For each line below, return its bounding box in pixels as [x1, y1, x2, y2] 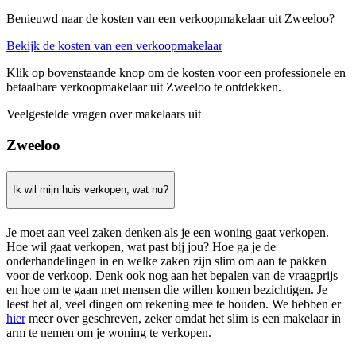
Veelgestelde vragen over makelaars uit [6, 106, 201, 121]
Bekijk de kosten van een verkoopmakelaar [6, 38, 222, 52]
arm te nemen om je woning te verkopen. [6, 325, 211, 339]
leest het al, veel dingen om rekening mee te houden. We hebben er [6, 296, 341, 311]
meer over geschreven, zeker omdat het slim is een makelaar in [25, 311, 341, 325]
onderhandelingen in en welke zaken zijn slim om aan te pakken [6, 253, 327, 268]
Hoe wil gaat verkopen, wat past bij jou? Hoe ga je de [6, 239, 276, 253]
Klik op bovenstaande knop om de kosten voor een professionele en [6, 65, 346, 79]
